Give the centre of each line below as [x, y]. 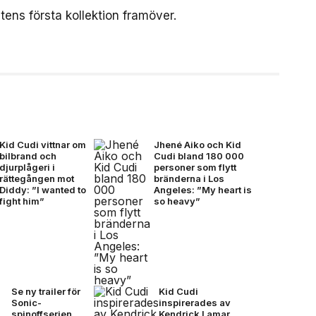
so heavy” [177, 201]
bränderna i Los [189, 178]
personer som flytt [195, 167]
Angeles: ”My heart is [202, 190]
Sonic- [27, 303]
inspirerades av [194, 303]
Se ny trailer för [46, 291]
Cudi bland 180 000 [199, 156]
